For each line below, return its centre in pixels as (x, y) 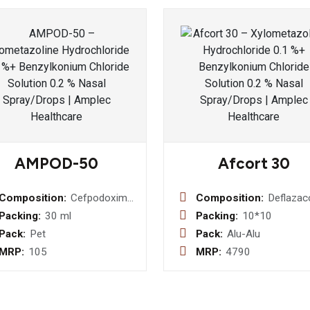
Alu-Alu (244, 234)
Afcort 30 (254, 164)
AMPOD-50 (56, 164)
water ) (87, 244)
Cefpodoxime (102, 198)
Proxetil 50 (96, 213)
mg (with (80, 228)
